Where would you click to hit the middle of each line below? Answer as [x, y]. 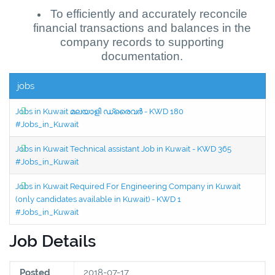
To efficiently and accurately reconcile [149, 14]
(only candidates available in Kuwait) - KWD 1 [98, 199]
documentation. [142, 56]
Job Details [52, 241]
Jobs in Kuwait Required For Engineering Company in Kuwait [128, 186]
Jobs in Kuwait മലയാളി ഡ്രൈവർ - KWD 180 [99, 111]
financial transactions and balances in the [142, 28]
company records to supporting [142, 42]
